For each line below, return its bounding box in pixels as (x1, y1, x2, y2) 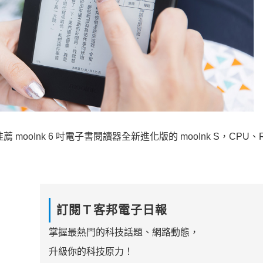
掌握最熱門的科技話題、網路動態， (48, 227, 199, 238)
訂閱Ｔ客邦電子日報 (56, 204, 167, 217)
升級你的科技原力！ (48, 247, 133, 257)
